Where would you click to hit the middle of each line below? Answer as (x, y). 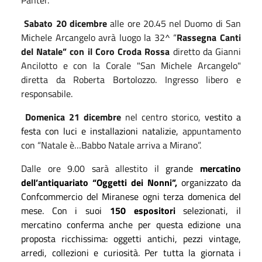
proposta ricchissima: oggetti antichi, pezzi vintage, (131, 238)
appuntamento (210, 131)
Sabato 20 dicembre (65, 23)
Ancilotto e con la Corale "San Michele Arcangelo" (131, 65)
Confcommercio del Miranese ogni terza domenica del (131, 196)
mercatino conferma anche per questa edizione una (131, 224)
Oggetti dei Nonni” (136, 182)
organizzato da (209, 182)
